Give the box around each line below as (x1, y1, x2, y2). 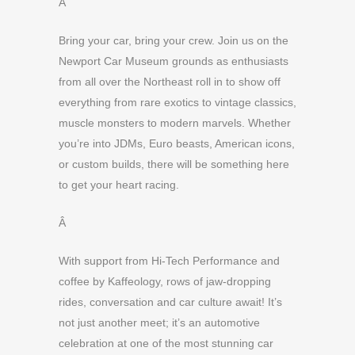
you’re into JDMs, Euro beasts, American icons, (59, 136, 295, 150)
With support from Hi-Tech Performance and (59, 254, 280, 267)
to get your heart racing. (59, 177, 179, 191)
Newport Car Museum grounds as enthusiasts (59, 54, 288, 67)
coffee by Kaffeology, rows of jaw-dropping (59, 274, 271, 288)
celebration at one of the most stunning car (59, 336, 273, 349)
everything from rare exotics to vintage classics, (59, 95, 296, 109)
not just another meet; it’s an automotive (59, 315, 260, 329)
